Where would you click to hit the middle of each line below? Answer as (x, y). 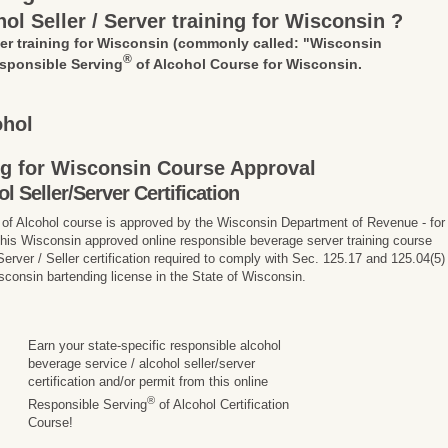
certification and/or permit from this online (148, 381)
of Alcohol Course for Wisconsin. (247, 63)
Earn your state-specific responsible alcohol (155, 345)
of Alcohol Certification (222, 405)
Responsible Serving (88, 405)
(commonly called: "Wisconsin (278, 43)
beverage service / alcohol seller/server (142, 363)
